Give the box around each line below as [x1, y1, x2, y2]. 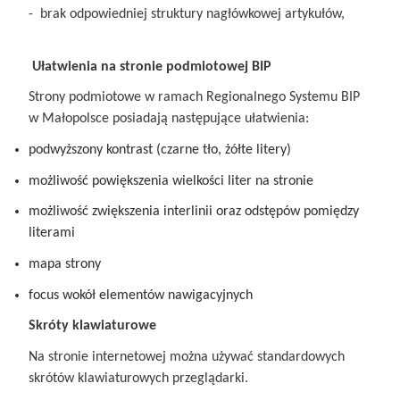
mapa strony [29, 256, 101, 271]
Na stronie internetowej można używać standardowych [29, 349, 345, 364]
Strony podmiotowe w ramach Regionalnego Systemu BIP [29, 90, 360, 105]
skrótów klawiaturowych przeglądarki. [29, 371, 248, 386]
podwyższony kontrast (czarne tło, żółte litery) [29, 142, 291, 157]
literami [29, 226, 75, 241]
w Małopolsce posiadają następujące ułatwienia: [29, 112, 309, 127]
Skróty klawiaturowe [29, 319, 156, 334]
